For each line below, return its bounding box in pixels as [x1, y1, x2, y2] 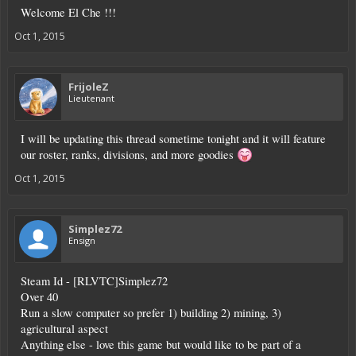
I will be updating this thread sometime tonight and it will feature [21, 130, 326, 146]
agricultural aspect [21, 320, 108, 336]
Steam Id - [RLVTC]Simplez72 [21, 273, 168, 288]
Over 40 [21, 288, 58, 304]
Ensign [68, 234, 95, 246]
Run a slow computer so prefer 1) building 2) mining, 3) [21, 304, 281, 320]
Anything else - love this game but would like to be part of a [21, 336, 301, 352]
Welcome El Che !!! [21, 4, 116, 20]
